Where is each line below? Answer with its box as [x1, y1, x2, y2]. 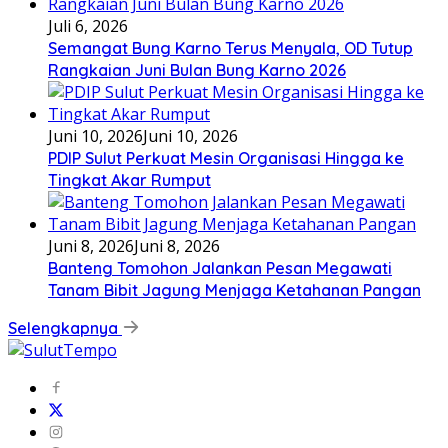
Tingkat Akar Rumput [48, 169, 211, 190]
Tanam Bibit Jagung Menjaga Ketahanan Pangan [48, 279, 421, 300]
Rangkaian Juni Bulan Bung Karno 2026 [48, 59, 346, 80]
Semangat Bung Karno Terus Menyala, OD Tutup [48, 37, 413, 58]
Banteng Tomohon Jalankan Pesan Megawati [48, 257, 392, 278]
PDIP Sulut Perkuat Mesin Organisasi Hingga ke [48, 147, 404, 168]
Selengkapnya [8, 317, 122, 338]
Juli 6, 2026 [48, 14, 128, 37]
